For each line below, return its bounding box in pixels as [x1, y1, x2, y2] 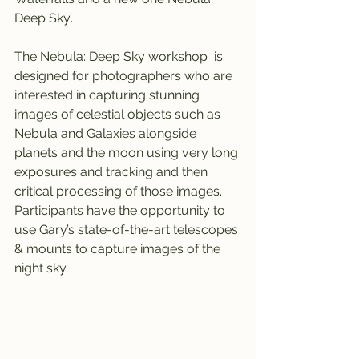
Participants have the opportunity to [14, 203, 228, 218]
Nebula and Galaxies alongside [14, 126, 200, 141]
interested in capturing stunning [14, 87, 203, 103]
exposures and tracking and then [14, 164, 211, 179]
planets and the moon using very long [14, 145, 241, 160]
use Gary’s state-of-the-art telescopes [14, 222, 241, 237]
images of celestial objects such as [14, 107, 224, 122]
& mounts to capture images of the [14, 241, 224, 256]
